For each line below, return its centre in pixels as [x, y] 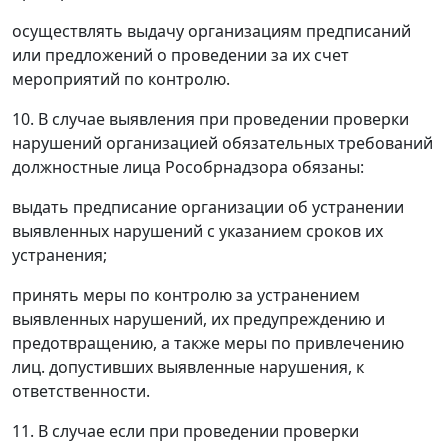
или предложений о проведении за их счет [180, 55]
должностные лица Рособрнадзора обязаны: [188, 167]
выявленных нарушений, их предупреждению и [198, 319]
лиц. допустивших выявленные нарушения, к [188, 367]
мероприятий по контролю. [121, 79]
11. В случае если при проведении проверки [185, 431]
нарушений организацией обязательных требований [222, 143]
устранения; [59, 255]
